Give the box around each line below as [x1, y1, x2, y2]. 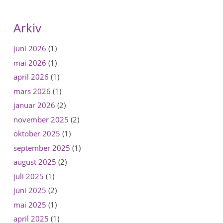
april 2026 [13, 72, 49, 82]
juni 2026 [13, 43, 46, 53]
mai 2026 [13, 57, 46, 68]
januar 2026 [13, 100, 55, 110]
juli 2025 [13, 171, 44, 181]
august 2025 [13, 157, 56, 167]
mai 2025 [13, 199, 46, 210]
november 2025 [13, 114, 69, 124]
